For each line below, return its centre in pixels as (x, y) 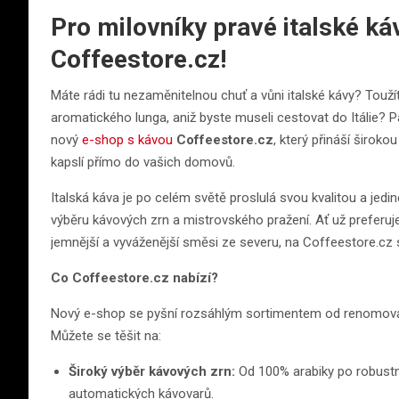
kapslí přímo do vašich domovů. (143, 163)
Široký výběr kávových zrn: (152, 372)
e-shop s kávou (127, 140)
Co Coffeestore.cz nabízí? (134, 278)
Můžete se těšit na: (106, 336)
